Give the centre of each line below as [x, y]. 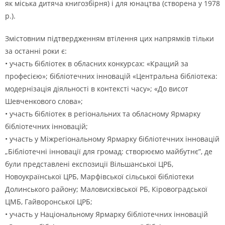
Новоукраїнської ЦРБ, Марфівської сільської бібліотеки [99, 177]
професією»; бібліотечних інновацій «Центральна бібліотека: [111, 76]
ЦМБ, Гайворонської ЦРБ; [49, 202]
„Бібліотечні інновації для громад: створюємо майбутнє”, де [109, 151]
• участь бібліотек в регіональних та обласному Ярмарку [103, 114]
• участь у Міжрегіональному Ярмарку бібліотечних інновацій [112, 139]
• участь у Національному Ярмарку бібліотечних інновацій [106, 214]
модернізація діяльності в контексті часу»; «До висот [97, 89]
